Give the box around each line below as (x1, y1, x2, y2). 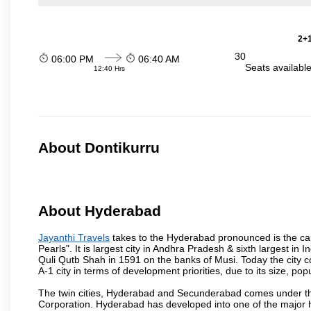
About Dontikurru (38, 140, 160, 156)
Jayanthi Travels (38, 231, 110, 243)
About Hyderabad (38, 203, 161, 219)
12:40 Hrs (94, 64, 125, 72)
